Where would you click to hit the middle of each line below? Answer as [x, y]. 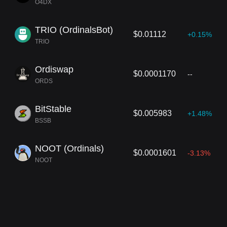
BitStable [53, 109]
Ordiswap [54, 69]
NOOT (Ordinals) [69, 148]
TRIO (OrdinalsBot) [74, 30]
